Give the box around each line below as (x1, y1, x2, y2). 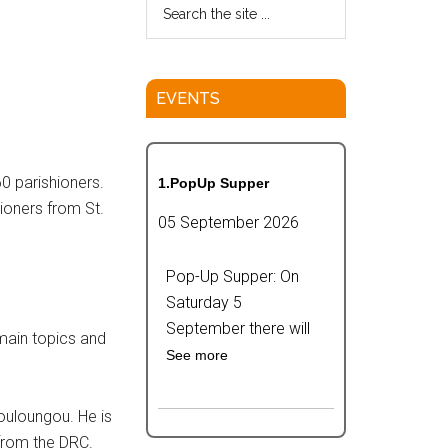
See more (166, 347, 228, 363)
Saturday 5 (166, 293, 242, 312)
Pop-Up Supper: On (166, 267, 299, 286)
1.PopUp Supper (158, 175, 269, 191)
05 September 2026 (158, 213, 299, 232)
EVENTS (156, 89, 220, 108)
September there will (166, 319, 310, 338)
